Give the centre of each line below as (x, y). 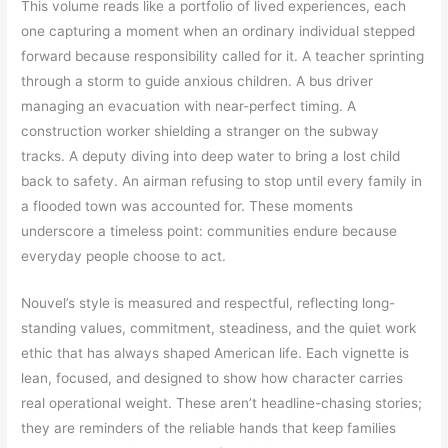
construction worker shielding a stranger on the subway (200, 131)
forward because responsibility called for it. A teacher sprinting (223, 56)
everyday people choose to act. (124, 256)
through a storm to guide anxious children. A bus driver (197, 81)
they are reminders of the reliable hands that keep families (209, 428)
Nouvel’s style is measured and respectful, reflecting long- (208, 303)
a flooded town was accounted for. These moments (187, 206)
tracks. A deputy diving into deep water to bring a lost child (211, 156)
